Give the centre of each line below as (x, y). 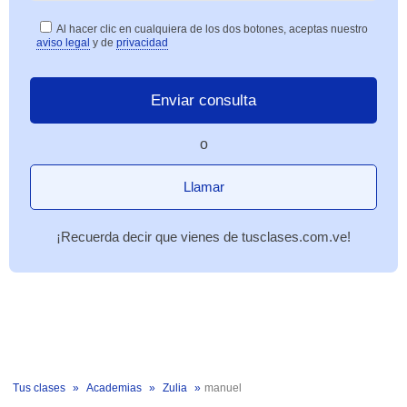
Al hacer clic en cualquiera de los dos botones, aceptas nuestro (212, 29)
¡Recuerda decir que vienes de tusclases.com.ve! (203, 237)
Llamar (203, 187)
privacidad (142, 43)
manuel (223, 388)
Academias (114, 388)
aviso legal (63, 43)
